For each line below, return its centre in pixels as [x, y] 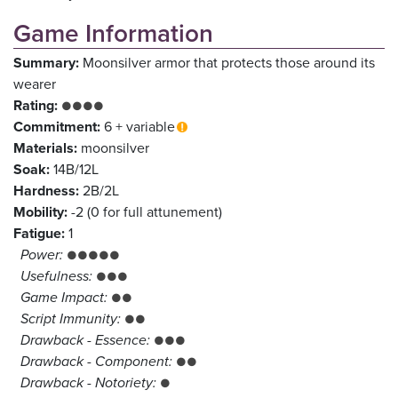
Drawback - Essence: [85, 340]
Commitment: [57, 127]
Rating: [36, 106]
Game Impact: [64, 298]
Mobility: [40, 212]
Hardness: [46, 191]
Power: [42, 255]
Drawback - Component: [96, 362]
